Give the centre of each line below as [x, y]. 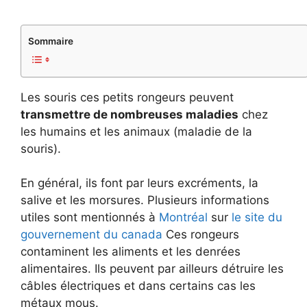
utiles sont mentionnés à [90, 217]
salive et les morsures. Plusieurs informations [145, 200]
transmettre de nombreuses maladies [130, 114]
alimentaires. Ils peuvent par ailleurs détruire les [152, 269]
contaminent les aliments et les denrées [131, 251]
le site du [257, 217]
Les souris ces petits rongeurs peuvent [127, 97]
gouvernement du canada [91, 234]
